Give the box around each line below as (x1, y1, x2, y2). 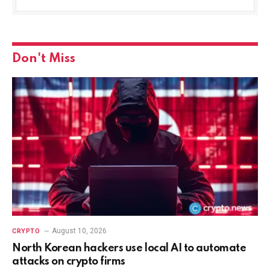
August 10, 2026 (52, 226, 107, 235)
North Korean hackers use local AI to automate (12, 242, 246, 254)
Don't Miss (12, 52, 75, 66)
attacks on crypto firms (12, 256, 125, 267)
